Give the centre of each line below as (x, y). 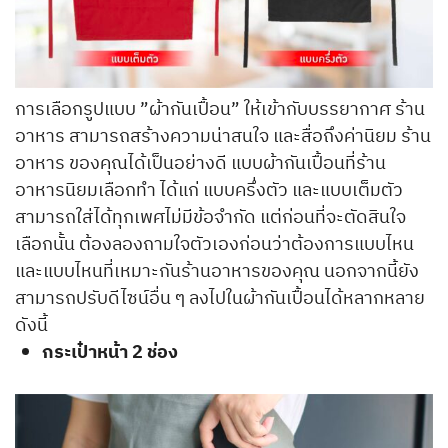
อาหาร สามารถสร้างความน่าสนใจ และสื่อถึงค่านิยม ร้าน (223, 137)
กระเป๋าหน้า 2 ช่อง (110, 353)
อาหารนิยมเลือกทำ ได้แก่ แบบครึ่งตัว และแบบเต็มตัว (209, 191)
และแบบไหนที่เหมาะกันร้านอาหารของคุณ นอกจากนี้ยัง (217, 272)
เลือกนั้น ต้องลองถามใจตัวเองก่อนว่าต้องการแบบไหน (214, 245)
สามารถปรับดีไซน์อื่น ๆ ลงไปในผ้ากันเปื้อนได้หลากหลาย (220, 299)
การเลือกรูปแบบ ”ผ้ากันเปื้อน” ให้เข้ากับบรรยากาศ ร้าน (220, 110)
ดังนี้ (31, 326)
